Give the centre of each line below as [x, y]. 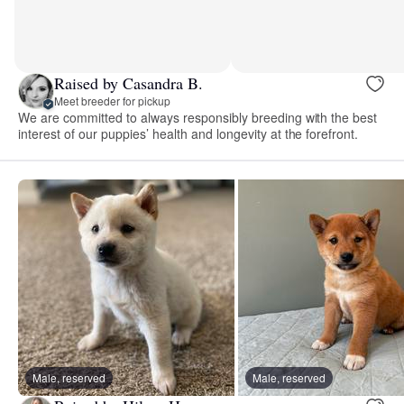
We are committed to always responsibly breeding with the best [198, 117]
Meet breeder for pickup [112, 101]
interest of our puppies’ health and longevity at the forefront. [188, 133]
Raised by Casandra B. [129, 83]
